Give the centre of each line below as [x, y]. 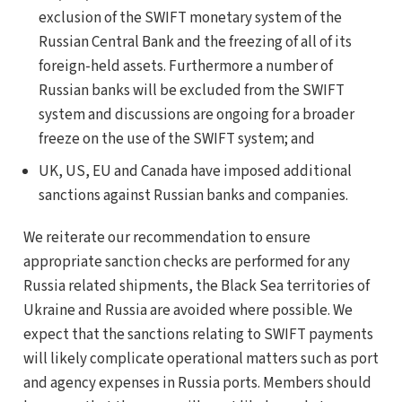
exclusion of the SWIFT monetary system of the [190, 18]
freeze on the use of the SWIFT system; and [176, 139]
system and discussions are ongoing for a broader [196, 115]
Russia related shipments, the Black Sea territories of [196, 286]
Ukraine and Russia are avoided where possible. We [188, 310]
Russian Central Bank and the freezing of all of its [195, 42]
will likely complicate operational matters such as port [201, 358]
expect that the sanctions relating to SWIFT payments [198, 334]
